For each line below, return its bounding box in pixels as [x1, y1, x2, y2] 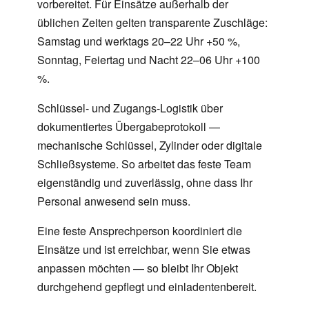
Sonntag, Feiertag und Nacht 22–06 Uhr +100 [37, 52, 260, 68]
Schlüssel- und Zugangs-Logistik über [37, 100, 223, 117]
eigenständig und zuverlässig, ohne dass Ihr [37, 175, 252, 191]
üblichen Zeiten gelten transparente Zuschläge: [37, 14, 268, 31]
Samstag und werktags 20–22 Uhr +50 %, [37, 33, 240, 50]
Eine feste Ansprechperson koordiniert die [37, 223, 242, 239]
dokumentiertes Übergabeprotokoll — [37, 119, 220, 135]
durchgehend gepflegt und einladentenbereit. [37, 279, 257, 295]
